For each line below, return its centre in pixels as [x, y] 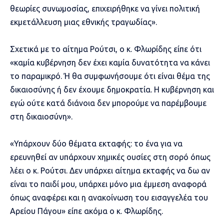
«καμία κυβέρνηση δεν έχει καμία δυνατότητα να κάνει [110, 62]
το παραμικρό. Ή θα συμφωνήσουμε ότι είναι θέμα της [110, 76]
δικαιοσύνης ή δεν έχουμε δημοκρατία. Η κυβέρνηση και [112, 89]
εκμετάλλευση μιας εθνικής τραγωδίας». [83, 22]
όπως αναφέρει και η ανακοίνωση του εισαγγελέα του [109, 197]
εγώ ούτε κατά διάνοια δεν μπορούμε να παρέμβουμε [108, 103]
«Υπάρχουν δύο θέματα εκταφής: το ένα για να [96, 143]
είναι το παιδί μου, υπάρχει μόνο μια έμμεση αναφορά [108, 184]
